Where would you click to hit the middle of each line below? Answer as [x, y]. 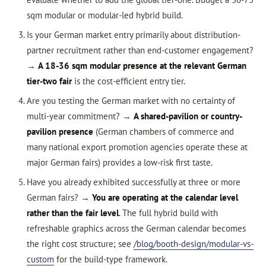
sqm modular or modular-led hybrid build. [104, 15]
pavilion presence [60, 131]
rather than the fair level [72, 213]
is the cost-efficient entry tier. [128, 81]
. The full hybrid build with [168, 213]
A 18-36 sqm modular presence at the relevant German [142, 65]
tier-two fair [49, 81]
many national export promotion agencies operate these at [137, 147]
